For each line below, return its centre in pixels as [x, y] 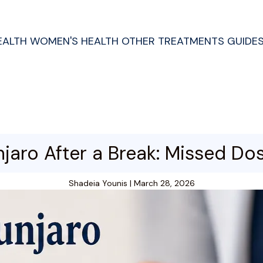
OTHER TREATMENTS [173, 41]
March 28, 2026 [164, 183]
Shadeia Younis [98, 183]
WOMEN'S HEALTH [75, 41]
